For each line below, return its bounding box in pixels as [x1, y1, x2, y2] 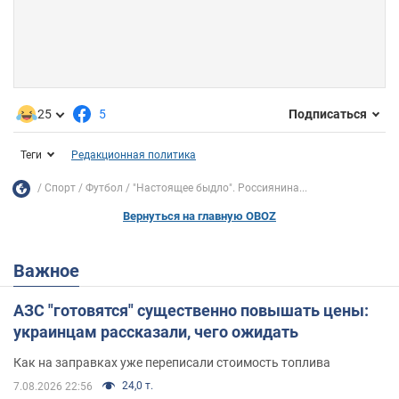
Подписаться [289, 107, 367, 122]
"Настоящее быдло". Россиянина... [133, 182, 307, 195]
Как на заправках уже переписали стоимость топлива [13, 354, 330, 370]
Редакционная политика [71, 148, 196, 161]
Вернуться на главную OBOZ [123, 208, 276, 223]
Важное [25, 259, 79, 281]
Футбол [85, 182, 123, 195]
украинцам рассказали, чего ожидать [13, 322, 298, 341]
